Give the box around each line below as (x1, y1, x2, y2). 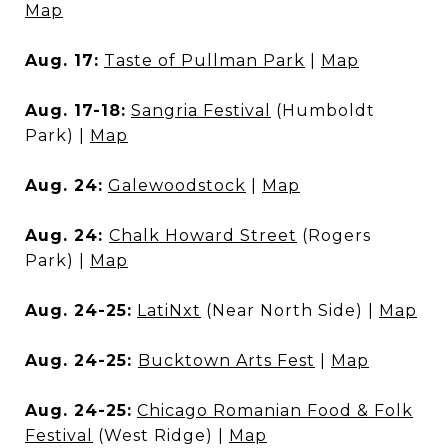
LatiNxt (137, 301, 201, 320)
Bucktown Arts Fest (138, 351, 315, 370)
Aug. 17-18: (25, 101, 126, 120)
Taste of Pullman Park (104, 51, 305, 70)
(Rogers (297, 226, 371, 245)
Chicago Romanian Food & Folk (137, 401, 413, 420)
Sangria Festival (131, 101, 271, 120)
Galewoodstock (108, 176, 246, 195)
